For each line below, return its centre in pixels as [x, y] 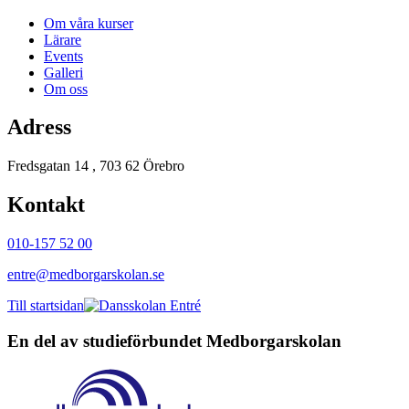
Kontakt [46, 205]
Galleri [63, 72]
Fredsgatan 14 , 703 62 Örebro [96, 166]
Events [63, 56]
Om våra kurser [89, 23]
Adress [39, 127]
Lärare [63, 39]
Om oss [66, 89]
